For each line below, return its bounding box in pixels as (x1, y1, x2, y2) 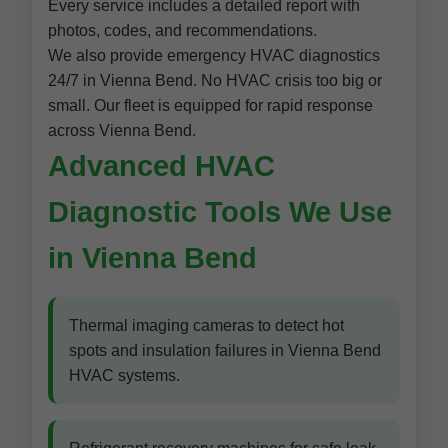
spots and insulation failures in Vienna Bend (69, 342, 381, 359)
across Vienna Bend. (48, 122, 196, 139)
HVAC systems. (69, 367, 180, 384)
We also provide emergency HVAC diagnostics (48, 47, 380, 64)
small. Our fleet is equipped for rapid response (48, 97, 373, 114)
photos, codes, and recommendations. (48, 22, 317, 39)
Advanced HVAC (48, 150, 275, 182)
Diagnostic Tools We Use (48, 196, 392, 228)
